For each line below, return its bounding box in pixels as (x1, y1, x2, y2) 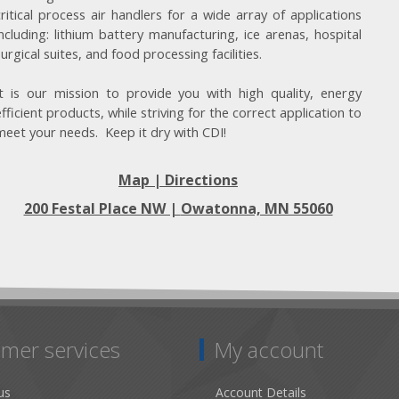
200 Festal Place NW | (23, 199, 181, 218)
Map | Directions (118, 170, 238, 190)
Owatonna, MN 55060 (180, 199, 333, 218)
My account (214, 335, 323, 364)
